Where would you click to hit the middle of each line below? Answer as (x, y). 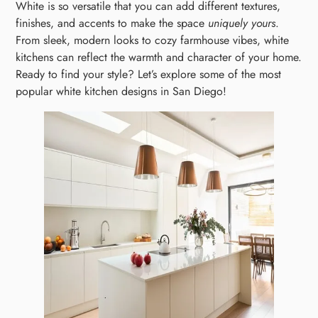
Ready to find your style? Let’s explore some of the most (149, 75)
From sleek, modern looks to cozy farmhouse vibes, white (153, 40)
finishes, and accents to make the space (112, 23)
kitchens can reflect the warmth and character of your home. (159, 57)
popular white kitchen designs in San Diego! (121, 92)
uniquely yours (242, 23)
